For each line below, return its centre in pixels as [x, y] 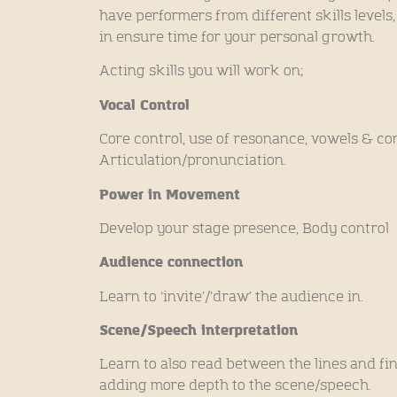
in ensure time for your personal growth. [237, 37]
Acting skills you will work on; [201, 71]
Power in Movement [172, 195]
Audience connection [171, 263]
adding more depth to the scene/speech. [237, 386]
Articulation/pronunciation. [195, 161]
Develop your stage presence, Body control [244, 228]
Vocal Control [147, 105]
